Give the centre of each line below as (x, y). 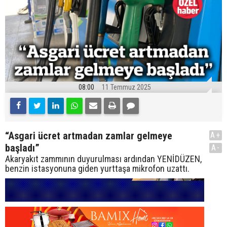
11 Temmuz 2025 (126, 87)
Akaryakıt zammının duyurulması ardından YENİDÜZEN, (103, 159)
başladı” (22, 148)
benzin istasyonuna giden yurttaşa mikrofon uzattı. (97, 168)
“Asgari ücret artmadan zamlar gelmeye (89, 136)
